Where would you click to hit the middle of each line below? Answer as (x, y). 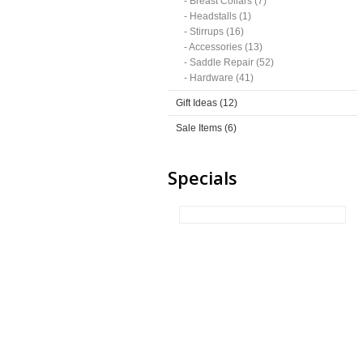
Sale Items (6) (206, 128)
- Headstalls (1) (218, 16)
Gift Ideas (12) (207, 103)
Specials (203, 177)
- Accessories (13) (223, 47)
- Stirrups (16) (214, 32)
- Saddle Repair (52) (229, 62)
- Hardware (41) (219, 78)
